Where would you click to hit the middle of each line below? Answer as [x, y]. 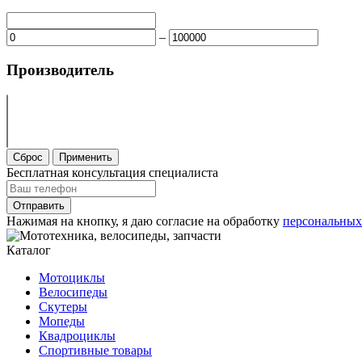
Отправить [39, 205]
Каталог [29, 250]
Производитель [60, 69]
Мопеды [62, 321]
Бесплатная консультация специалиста [112, 172]
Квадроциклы [77, 335]
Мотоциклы [72, 277]
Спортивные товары [95, 350]
